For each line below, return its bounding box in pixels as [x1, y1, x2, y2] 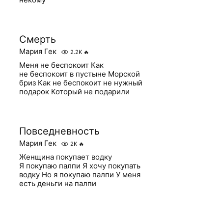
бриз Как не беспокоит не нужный [19, 78, 143, 87]
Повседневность [19, 125, 100, 137]
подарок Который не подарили [19, 87, 130, 96]
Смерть [19, 33, 56, 45]
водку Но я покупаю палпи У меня [19, 170, 141, 179]
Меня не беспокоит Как [19, 60, 104, 70]
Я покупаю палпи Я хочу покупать [19, 161, 141, 170]
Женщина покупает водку [19, 152, 112, 162]
